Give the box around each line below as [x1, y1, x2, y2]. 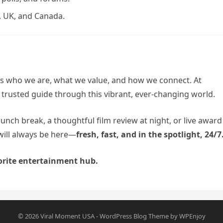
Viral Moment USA [40, 212, 95, 221]
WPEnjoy [179, 212, 206, 221]
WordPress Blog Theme [99, 212, 169, 221]
